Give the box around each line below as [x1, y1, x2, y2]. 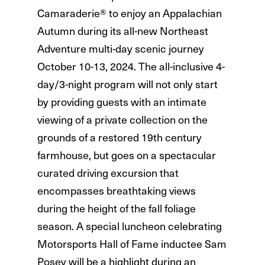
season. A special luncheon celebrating [37, 218, 222, 234]
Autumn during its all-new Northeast [37, 22, 208, 39]
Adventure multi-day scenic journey [37, 40, 204, 57]
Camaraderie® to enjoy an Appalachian [37, 5, 222, 21]
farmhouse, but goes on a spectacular [37, 147, 216, 163]
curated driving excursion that [37, 164, 179, 181]
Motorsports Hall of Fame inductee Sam [37, 235, 227, 252]
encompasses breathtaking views [37, 182, 196, 199]
